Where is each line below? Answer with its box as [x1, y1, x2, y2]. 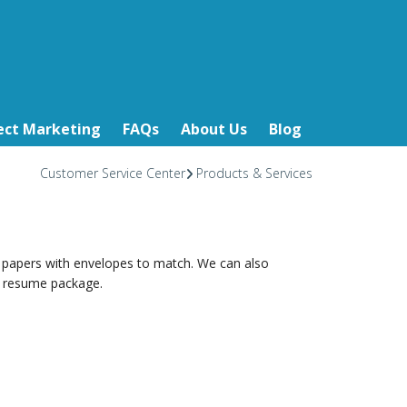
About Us [180, 119, 247, 139]
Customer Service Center [39, 164, 185, 182]
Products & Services [195, 164, 313, 182]
